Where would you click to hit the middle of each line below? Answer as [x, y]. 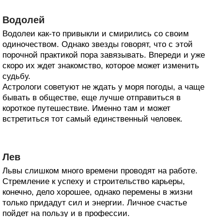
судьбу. [16, 77]
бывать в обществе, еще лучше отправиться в [92, 98]
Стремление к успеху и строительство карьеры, [94, 182]
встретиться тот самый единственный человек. [93, 119]
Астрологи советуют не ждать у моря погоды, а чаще [103, 87]
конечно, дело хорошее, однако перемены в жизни [98, 192]
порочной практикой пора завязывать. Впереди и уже [104, 55]
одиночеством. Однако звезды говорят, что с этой [98, 45]
